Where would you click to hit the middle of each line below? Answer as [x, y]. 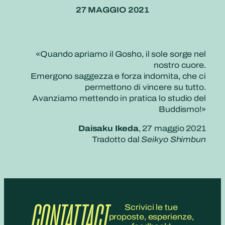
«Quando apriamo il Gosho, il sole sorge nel [121, 54]
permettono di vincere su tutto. [145, 87]
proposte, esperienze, [151, 216]
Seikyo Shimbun [174, 140]
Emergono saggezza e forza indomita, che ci [118, 76]
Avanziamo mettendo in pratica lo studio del [119, 98]
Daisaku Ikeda [108, 129]
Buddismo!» [182, 109]
